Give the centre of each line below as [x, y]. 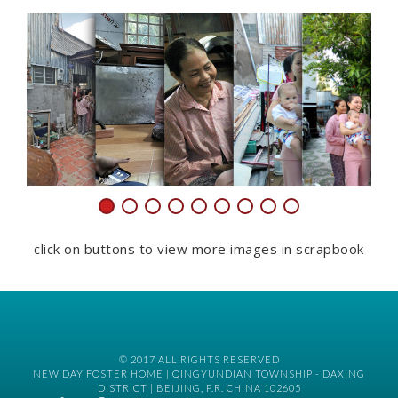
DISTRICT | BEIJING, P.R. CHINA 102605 [199, 388]
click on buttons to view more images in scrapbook [199, 249]
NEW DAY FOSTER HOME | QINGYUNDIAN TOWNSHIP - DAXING [199, 374]
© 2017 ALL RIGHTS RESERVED [199, 359]
